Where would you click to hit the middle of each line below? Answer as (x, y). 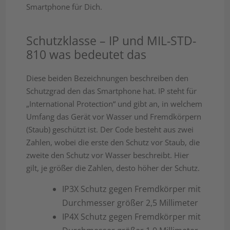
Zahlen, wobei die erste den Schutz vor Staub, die (113, 142)
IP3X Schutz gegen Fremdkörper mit (132, 189)
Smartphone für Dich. (64, 7)
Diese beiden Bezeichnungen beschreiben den (108, 78)
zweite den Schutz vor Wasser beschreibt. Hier (108, 155)
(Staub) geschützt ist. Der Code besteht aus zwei (110, 130)
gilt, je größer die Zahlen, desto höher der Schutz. (113, 168)
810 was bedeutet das (87, 55)
